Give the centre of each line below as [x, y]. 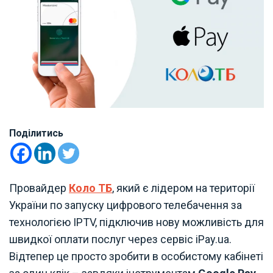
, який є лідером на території [183, 188]
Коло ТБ [90, 188]
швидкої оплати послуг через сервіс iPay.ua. [120, 239]
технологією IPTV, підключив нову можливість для [136, 222]
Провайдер [39, 188]
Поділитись [36, 133]
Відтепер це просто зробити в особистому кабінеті [136, 256]
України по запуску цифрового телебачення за [126, 205]
